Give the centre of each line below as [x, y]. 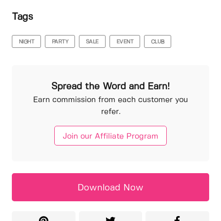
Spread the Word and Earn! [110, 87]
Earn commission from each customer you [110, 100]
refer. [110, 112]
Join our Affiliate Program [110, 136]
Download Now [110, 188]
